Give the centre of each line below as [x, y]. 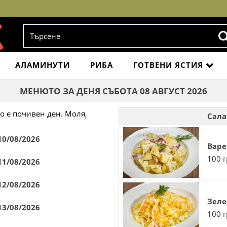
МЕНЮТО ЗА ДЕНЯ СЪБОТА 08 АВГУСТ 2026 [113, 91]
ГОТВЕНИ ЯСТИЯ [168, 65]
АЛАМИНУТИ [42, 65]
